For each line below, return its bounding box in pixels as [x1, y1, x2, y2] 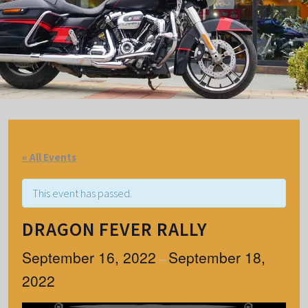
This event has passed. [32, 186, 132, 200]
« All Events [22, 150, 76, 164]
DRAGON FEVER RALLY [22, 217, 207, 241]
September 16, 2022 [22, 246, 160, 267]
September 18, [168, 246, 265, 267]
